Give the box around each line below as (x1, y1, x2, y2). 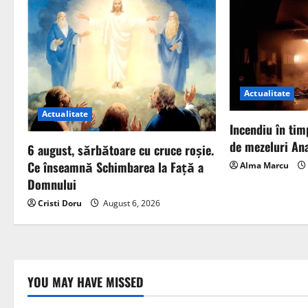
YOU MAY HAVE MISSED (27, 273, 144, 291)
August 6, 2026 (101, 197, 160, 210)
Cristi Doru (38, 197, 82, 210)
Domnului (27, 175, 76, 194)
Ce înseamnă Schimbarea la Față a (27, 158, 203, 177)
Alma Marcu (240, 159, 289, 171)
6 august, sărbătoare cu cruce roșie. (27, 141, 214, 159)
